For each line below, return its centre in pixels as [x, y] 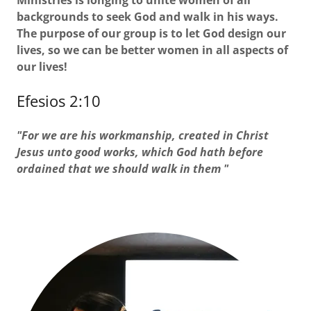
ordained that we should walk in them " [123, 169]
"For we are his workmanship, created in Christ [143, 135]
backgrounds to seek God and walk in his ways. [148, 17]
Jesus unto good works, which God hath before [140, 152]
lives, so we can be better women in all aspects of [152, 50]
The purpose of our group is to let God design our [151, 33]
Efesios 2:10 [59, 101]
